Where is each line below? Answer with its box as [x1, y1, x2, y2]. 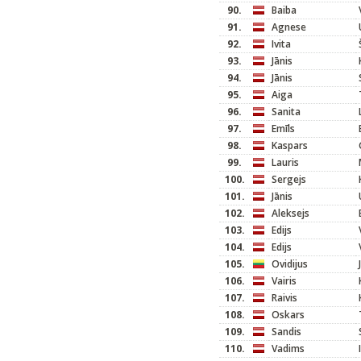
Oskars [272, 308, 305, 322]
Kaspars [272, 139, 308, 152]
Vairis [272, 274, 297, 288]
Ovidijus [272, 257, 308, 271]
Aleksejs [272, 206, 309, 220]
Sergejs [272, 172, 306, 186]
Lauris [272, 156, 299, 169]
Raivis [272, 291, 297, 305]
